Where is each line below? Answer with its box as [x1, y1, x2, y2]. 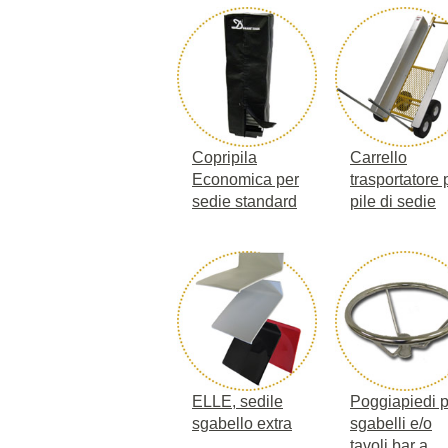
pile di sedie [350, 192, 436, 210]
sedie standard [192, 192, 297, 210]
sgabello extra [192, 414, 292, 432]
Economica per [192, 170, 299, 188]
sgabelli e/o [350, 414, 432, 432]
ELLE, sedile [192, 392, 283, 410]
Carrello [350, 148, 407, 166]
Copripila [192, 148, 257, 166]
